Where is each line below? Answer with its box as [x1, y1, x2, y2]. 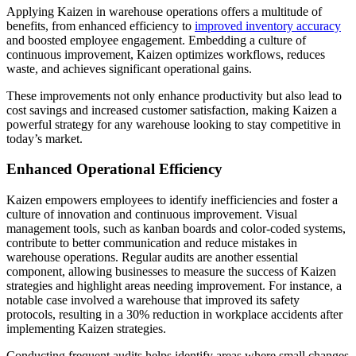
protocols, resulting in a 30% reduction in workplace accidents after [6, 308, 342, 322]
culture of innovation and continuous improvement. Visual [6, 207, 297, 222]
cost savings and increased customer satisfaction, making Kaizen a [6, 103, 337, 117]
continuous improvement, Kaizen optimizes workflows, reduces [6, 47, 325, 61]
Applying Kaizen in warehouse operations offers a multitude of [6, 4, 322, 18]
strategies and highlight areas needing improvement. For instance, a [6, 279, 342, 293]
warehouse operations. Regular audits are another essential [6, 250, 298, 265]
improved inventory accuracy [195, 18, 341, 33]
